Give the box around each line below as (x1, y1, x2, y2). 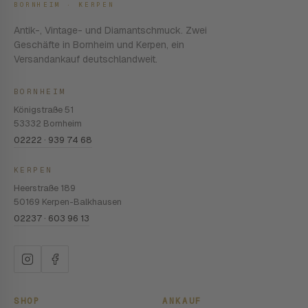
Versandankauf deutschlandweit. (14, 53, 157, 65)
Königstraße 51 (14, 104, 74, 115)
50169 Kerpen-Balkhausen (14, 196, 122, 208)
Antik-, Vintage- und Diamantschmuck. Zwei (14, 24, 207, 36)
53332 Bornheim (14, 118, 82, 129)
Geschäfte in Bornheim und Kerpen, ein (14, 38, 184, 51)
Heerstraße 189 (14, 182, 76, 194)
